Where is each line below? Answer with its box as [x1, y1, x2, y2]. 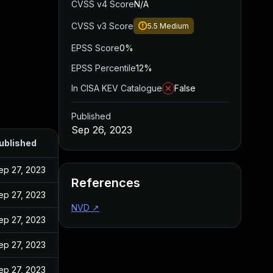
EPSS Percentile [71, 63, 136, 73]
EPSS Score [71, 43, 119, 53]
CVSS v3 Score [71, 21, 133, 31]
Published [71, 111, 111, 121]
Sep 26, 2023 [71, 124, 132, 136]
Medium [160, 21, 189, 30]
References [71, 175, 140, 190]
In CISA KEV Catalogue [71, 83, 162, 93]
